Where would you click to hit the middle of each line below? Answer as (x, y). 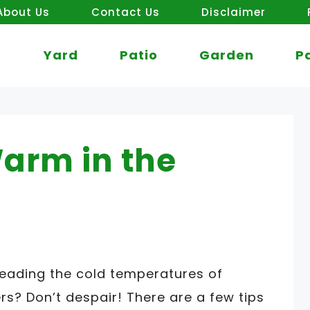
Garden (227, 55)
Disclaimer (233, 12)
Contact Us (125, 12)
